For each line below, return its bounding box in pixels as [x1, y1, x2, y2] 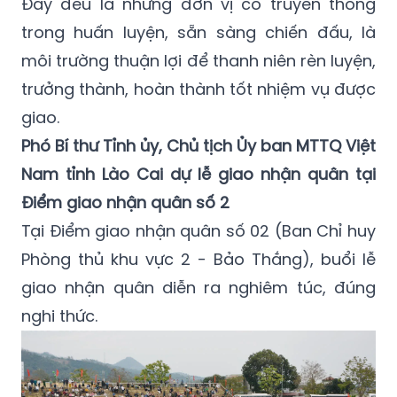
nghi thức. [21, 305, 97, 328]
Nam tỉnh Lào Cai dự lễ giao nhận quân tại [21, 163, 376, 186]
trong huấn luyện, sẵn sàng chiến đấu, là [21, 21, 376, 44]
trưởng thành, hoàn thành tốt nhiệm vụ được [21, 78, 376, 101]
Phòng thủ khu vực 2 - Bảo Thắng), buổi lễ [21, 248, 376, 271]
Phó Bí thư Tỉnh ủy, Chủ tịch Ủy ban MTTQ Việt [21, 135, 376, 158]
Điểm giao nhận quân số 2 [21, 191, 230, 214]
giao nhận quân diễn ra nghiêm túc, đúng [21, 276, 376, 300]
